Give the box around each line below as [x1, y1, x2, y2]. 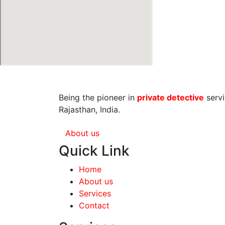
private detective [137, 92, 204, 102]
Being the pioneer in [59, 92, 137, 102]
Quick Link [59, 142, 130, 159]
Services [79, 188, 111, 198]
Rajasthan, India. [59, 104, 120, 115]
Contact [79, 200, 109, 210]
